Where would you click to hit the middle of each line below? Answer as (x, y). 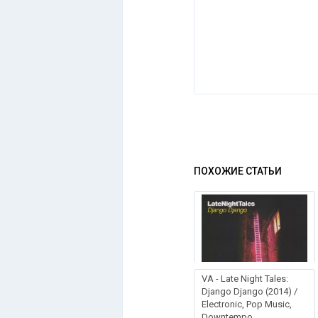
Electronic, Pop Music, (247, 304)
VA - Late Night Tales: (245, 279)
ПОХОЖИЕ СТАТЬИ (238, 171)
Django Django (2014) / (250, 291)
